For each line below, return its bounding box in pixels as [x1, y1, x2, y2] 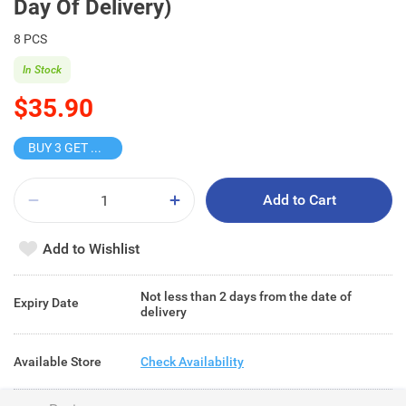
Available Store [14, 353, 101, 369]
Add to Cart [262, 191, 336, 208]
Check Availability [140, 353, 244, 369]
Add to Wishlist [43, 239, 140, 257]
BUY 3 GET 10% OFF [91, 140, 101, 155]
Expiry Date [14, 295, 79, 310]
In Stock [23, 63, 62, 76]
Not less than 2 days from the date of [140, 289, 352, 304]
